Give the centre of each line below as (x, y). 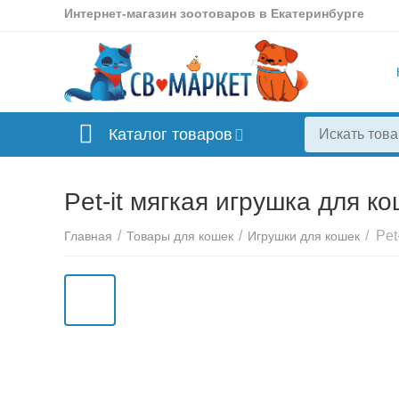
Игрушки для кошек (304, 236)
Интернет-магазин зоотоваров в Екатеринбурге (215, 13)
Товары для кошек (180, 236)
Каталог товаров (171, 134)
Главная (89, 236)
